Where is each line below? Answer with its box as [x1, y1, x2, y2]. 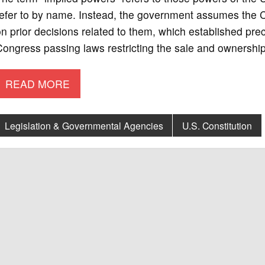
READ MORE [5, 76, 70, 91]
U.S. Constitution [182, 119, 253, 132]
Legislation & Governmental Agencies [4, 119, 163, 132]
